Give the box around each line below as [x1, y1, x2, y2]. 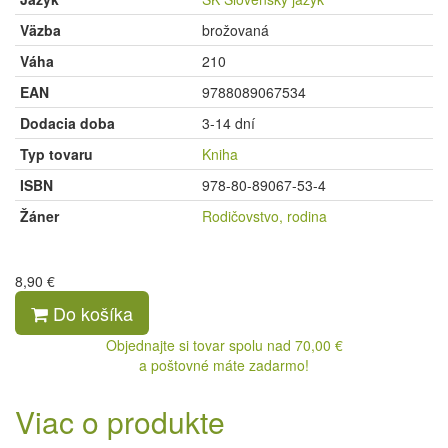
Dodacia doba [20, 113, 115, 134]
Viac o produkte [15, 400, 225, 444]
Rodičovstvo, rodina [202, 206, 327, 227]
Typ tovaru [20, 144, 93, 165]
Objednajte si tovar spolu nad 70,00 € [105, 335, 343, 356]
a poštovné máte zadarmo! [139, 355, 309, 376]
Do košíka [48, 300, 133, 327]
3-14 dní [202, 113, 255, 134]
